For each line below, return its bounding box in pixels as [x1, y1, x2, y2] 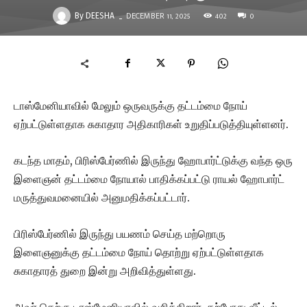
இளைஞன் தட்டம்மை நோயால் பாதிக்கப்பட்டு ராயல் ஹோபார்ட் [14, 172, 284, 186]
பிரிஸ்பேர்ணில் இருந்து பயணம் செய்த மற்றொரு [14, 227, 225, 241]
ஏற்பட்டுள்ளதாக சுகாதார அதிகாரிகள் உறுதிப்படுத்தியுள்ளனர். [14, 117, 288, 131]
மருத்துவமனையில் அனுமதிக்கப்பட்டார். [14, 191, 190, 204]
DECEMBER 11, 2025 [126, 9, 190, 23]
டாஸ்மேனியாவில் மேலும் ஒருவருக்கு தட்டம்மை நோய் [14, 99, 247, 112]
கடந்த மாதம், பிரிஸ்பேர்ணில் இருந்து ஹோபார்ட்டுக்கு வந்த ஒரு [14, 153, 293, 167]
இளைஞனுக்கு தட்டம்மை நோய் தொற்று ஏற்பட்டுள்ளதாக [14, 245, 264, 259]
